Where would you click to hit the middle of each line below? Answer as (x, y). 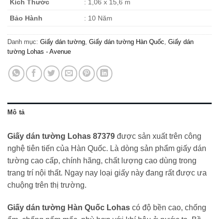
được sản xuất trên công (158, 136)
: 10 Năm (99, 18)
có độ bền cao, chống (168, 208)
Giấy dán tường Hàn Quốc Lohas (69, 208)
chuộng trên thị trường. (47, 185)
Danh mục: (24, 42)
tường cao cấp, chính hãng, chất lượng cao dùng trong (102, 161)
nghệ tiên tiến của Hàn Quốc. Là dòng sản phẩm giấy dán (107, 149)
